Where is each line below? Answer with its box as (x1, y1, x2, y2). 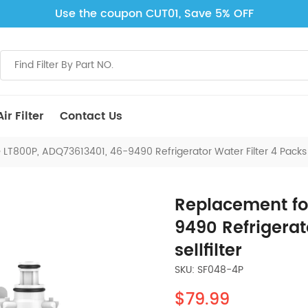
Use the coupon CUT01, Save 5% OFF (54, 5, 254, 23)
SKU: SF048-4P (175, 262, 243, 278)
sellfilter (175, 237, 242, 265)
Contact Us (60, 107, 123, 126)
